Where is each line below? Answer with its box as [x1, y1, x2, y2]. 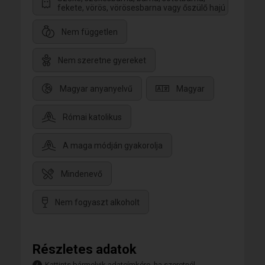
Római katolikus [63, 112, 122, 122]
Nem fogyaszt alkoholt [55, 197, 140, 207]
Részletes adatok [33, 241, 137, 257]
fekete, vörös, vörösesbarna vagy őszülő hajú [57, 2, 225, 12]
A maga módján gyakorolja [63, 140, 163, 150]
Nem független [62, 27, 118, 37]
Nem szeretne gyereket [58, 55, 146, 65]
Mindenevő [61, 169, 102, 179]
